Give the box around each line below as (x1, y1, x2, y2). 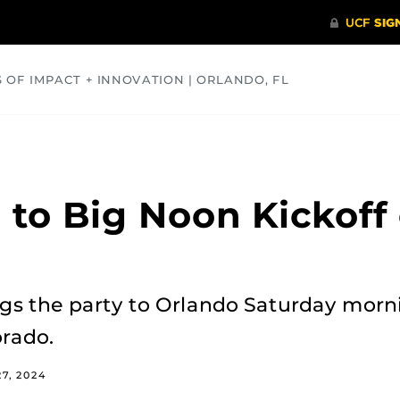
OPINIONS (231, 128, 299, 142)
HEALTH (137, 128, 189, 142)
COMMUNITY (10, 128, 95, 142)
